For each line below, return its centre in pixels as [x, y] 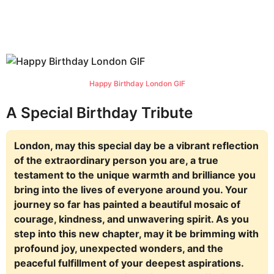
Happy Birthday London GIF [137, 84]
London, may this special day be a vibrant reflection [136, 146]
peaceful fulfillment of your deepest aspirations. [129, 263]
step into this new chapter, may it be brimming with [136, 234]
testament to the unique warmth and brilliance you [135, 175]
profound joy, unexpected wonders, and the [119, 249]
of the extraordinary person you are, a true [116, 161]
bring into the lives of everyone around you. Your [131, 190]
